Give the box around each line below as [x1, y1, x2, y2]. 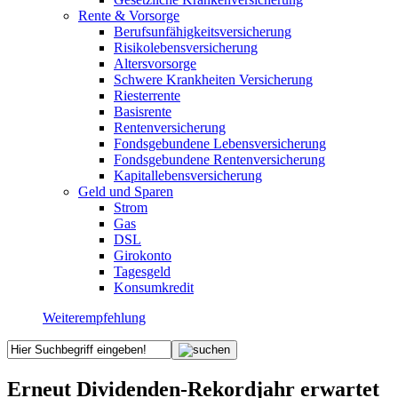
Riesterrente [114, 87, 180, 103]
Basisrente [114, 103, 171, 119]
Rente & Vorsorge [78, 7, 179, 23]
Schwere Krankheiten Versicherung [114, 71, 313, 87]
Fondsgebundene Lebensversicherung [114, 135, 326, 151]
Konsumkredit [114, 279, 194, 295]
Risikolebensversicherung [114, 39, 258, 55]
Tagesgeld [114, 263, 171, 279]
